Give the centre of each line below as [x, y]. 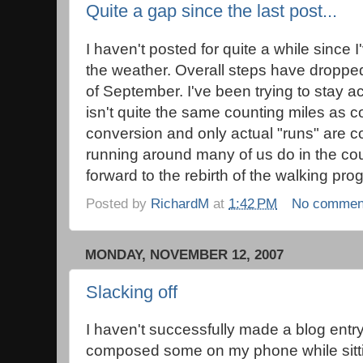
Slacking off [132, 292]
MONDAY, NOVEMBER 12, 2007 [184, 255]
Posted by [118, 204]
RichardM [180, 204]
